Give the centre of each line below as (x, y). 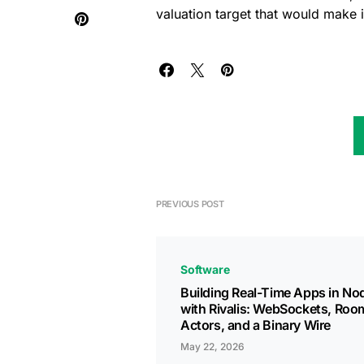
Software (205, 269)
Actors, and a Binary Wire (256, 325)
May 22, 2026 (212, 347)
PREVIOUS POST (190, 204)
